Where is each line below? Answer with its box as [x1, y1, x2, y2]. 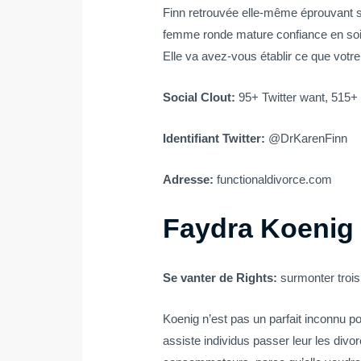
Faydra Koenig [163, 213, 355, 244]
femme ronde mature [163, 27, 274, 42]
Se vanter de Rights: [163, 271, 281, 285]
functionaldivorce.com [217, 172, 333, 187]
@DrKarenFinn [268, 131, 348, 146]
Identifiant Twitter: [163, 131, 269, 146]
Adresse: [163, 172, 218, 187]
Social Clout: [163, 90, 239, 105]
